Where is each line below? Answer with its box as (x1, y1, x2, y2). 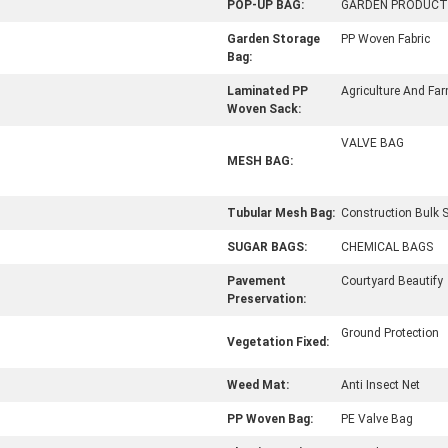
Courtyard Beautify (341, 274, 443, 288)
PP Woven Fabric (341, 32, 430, 46)
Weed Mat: (227, 378, 289, 392)
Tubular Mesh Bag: (227, 206, 335, 220)
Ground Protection (341, 326, 439, 340)
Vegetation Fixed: (227, 335, 329, 349)
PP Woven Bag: (227, 412, 313, 426)
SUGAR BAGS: (227, 240, 307, 254)
